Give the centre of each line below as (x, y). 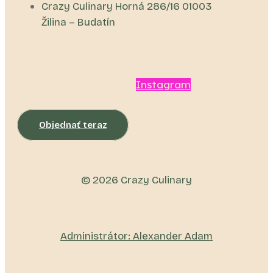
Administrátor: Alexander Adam (136, 236)
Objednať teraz (73, 125)
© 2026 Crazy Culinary (136, 180)
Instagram (163, 85)
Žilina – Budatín (78, 23)
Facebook (108, 85)
